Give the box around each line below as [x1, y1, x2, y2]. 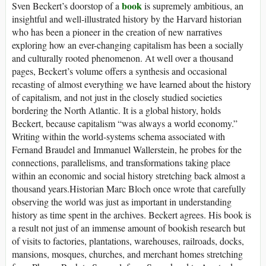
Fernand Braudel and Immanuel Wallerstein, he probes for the [12, 142, 242, 156]
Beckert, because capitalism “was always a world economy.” [12, 116, 237, 129]
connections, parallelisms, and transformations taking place [12, 156, 230, 169]
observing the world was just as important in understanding [12, 195, 232, 208]
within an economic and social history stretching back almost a [12, 169, 245, 182]
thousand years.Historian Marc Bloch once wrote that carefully [12, 182, 246, 195]
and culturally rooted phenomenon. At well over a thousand [12, 51, 233, 64]
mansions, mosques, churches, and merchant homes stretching [12, 247, 243, 260]
